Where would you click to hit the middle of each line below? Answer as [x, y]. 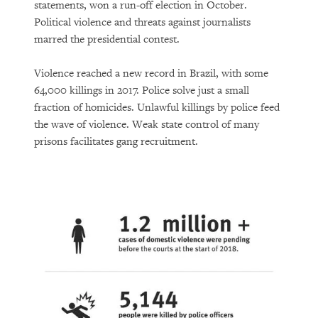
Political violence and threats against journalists [142, 22]
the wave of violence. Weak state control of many [147, 125]
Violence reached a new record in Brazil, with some [151, 73]
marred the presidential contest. [107, 39]
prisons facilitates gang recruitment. [116, 142]
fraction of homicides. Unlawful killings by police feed [157, 108]
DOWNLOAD [63, 223]
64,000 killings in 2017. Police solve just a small [142, 91]
